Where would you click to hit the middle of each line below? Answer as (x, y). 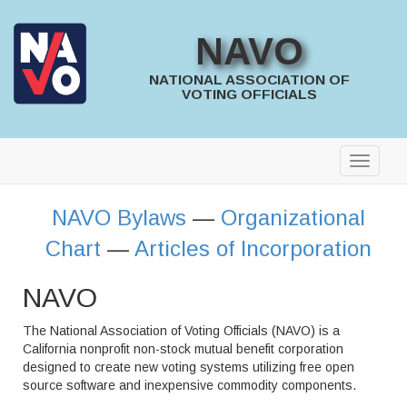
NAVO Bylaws (119, 218)
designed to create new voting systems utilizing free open (189, 367)
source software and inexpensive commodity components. (189, 385)
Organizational (293, 218)
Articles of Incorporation (253, 248)
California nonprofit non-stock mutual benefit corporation (183, 349)
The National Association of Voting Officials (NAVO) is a (181, 331)
